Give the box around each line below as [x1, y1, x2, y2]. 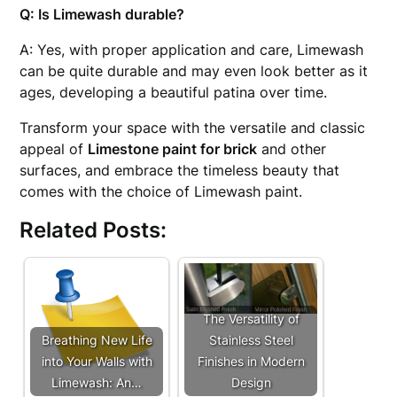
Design [230, 375, 271, 390]
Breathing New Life [41, 332, 152, 347]
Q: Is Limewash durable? [19, 5, 185, 23]
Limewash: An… [51, 375, 143, 390]
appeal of [19, 140, 89, 158]
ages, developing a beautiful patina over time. [19, 83, 328, 101]
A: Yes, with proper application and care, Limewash [19, 41, 364, 58]
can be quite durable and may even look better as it [19, 62, 369, 80]
